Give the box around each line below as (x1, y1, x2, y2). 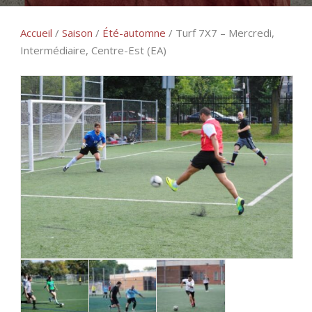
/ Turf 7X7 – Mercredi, (166, 26, 274, 40)
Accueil (20, 26, 52, 40)
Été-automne (102, 26, 166, 40)
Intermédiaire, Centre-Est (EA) (20, 43, 166, 58)
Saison (62, 26, 93, 40)
